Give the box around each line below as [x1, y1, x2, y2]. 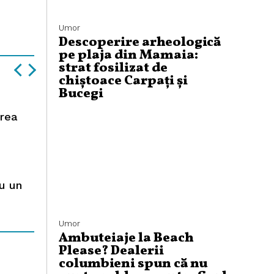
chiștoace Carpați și [59, 72, 188, 90]
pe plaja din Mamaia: [59, 46, 198, 64]
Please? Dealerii [59, 242, 164, 260]
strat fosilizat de [59, 59, 168, 77]
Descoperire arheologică [59, 34, 221, 51]
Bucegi [59, 85, 103, 103]
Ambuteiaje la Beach [59, 229, 194, 247]
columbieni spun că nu [59, 255, 207, 273]
